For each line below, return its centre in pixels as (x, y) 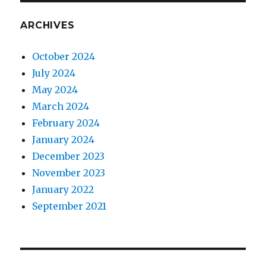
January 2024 (64, 140)
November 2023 (69, 173)
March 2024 (61, 107)
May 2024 (55, 90)
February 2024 (66, 123)
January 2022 (63, 190)
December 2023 (69, 156)
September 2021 (69, 206)
